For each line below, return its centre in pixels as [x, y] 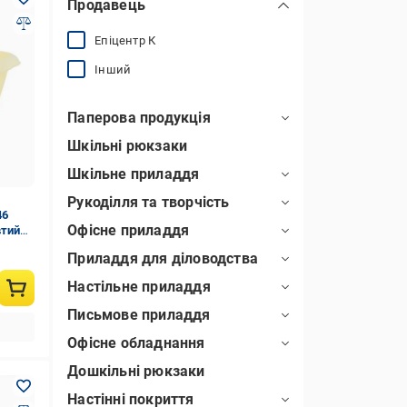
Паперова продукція [139, 118]
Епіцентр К [125, 40]
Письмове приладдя [139, 315]
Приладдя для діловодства [163, 258]
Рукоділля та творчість [149, 202]
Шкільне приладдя [134, 174]
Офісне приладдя [129, 230]
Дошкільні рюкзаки [136, 371]
